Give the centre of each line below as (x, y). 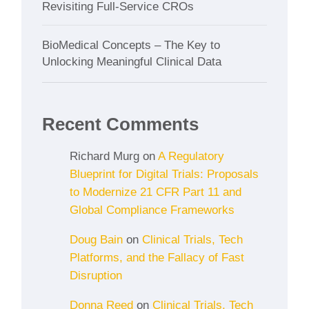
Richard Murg (105, 156)
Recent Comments (121, 124)
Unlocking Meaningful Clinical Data (132, 61)
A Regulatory (191, 156)
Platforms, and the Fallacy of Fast (157, 257)
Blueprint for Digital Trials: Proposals (165, 174)
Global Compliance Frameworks (152, 210)
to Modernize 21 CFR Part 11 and (156, 192)
